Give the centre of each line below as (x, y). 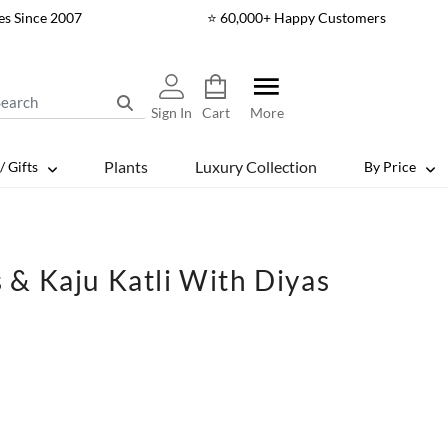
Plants (126, 166)
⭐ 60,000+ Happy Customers (296, 17)
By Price (389, 166)
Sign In (171, 112)
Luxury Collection (256, 166)
